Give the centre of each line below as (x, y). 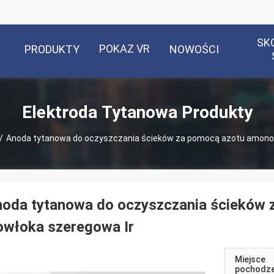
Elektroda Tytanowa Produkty (137, 112)
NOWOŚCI (194, 50)
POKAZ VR (124, 49)
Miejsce (250, 259)
